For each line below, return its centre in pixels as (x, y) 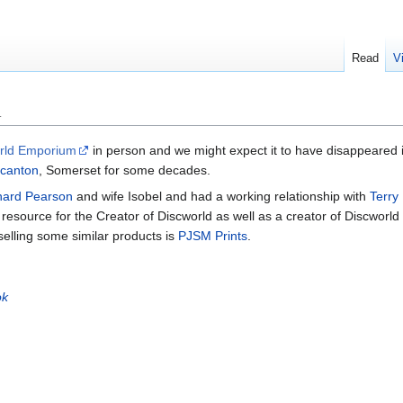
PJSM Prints (213, 236)
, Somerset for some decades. (125, 170)
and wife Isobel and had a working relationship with (221, 197)
